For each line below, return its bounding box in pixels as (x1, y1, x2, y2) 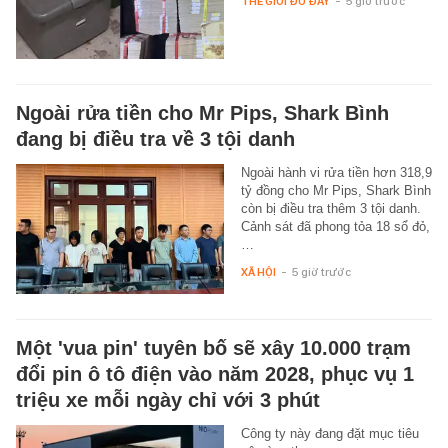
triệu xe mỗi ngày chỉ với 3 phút (16, 388, 320, 411)
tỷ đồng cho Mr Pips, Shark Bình (240, 182, 431, 198)
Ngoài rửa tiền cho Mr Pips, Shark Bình (16, 101, 389, 124)
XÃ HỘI (240, 264, 276, 279)
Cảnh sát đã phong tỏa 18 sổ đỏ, (240, 218, 430, 234)
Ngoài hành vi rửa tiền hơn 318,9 (240, 164, 432, 180)
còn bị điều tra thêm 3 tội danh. (240, 200, 421, 216)
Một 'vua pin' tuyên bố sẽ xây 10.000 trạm (16, 336, 411, 359)
